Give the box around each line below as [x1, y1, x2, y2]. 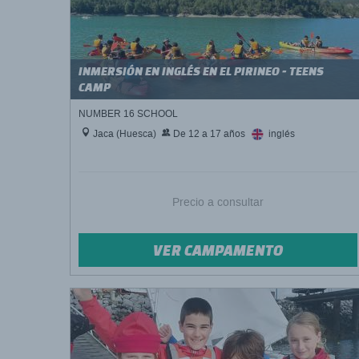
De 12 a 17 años [171, 127, 245, 140]
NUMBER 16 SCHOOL [79, 107, 178, 120]
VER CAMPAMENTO [152, 241, 284, 259]
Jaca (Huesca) [91, 127, 156, 140]
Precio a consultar [172, 195, 264, 210]
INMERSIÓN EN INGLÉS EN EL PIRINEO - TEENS [79, 64, 324, 78]
